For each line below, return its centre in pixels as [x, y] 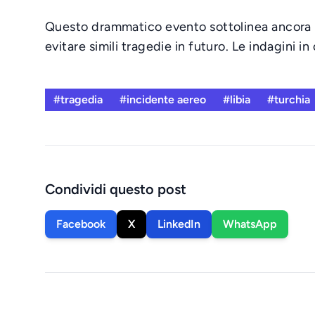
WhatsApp [250, 224]
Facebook [81, 224]
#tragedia [78, 99]
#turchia [289, 99]
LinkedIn [179, 224]
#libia [237, 99]
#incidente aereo [163, 99]
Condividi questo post [116, 189]
